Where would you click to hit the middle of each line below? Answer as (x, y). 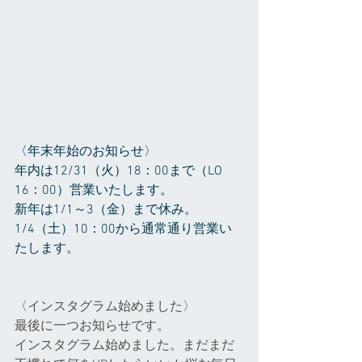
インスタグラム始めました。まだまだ (124, 345)
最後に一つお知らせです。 (92, 326)
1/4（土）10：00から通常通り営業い (123, 229)
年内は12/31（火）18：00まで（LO (120, 171)
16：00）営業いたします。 (94, 190)
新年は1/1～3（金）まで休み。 (106, 210)
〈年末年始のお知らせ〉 (86, 152)
